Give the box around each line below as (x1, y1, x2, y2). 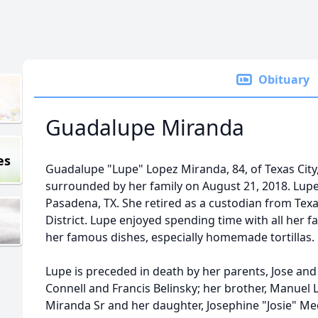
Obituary (258, 72, 309, 87)
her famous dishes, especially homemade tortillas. (45, 229, 314, 245)
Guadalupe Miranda (45, 113, 244, 142)
